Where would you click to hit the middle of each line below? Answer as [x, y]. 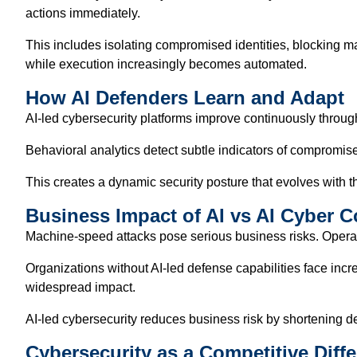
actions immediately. [83, 13]
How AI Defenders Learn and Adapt [185, 97]
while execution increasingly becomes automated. [166, 64]
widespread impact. [80, 287]
